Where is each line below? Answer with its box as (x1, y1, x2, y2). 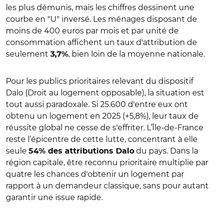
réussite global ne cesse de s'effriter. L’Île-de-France (6, 123, 203, 132)
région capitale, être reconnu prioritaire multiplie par (6, 157, 208, 167)
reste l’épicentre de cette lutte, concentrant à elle (6, 134, 198, 144)
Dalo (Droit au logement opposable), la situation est (6, 88, 204, 97)
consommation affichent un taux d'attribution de (6, 37, 197, 47)
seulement (6, 49, 50, 59)
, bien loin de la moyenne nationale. (68, 49, 205, 59)
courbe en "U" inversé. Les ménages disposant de (6, 14, 197, 24)
